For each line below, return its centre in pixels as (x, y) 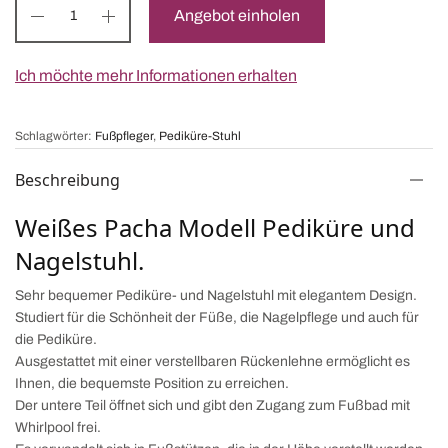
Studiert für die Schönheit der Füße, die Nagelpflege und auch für (217, 317)
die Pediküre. (56, 339)
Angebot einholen (237, 15)
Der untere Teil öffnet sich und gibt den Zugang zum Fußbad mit (213, 405)
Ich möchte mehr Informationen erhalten (156, 75)
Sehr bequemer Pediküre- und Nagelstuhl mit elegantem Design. (216, 295)
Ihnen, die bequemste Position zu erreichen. (152, 383)
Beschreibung (67, 179)
